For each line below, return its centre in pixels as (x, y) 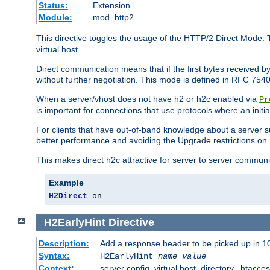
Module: (55, 18)
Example (66, 183)
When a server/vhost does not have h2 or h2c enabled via (148, 99)
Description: (64, 243)
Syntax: (54, 255)
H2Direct (68, 196)
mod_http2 (113, 18)
